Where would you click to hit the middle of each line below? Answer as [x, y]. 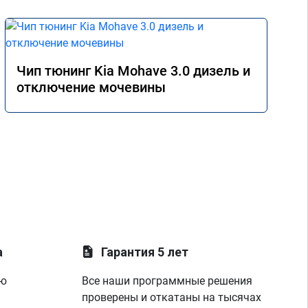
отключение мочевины [91, 87]
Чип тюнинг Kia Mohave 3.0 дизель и [133, 71]
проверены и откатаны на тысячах [172, 297]
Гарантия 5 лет [145, 252]
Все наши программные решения [167, 281]
